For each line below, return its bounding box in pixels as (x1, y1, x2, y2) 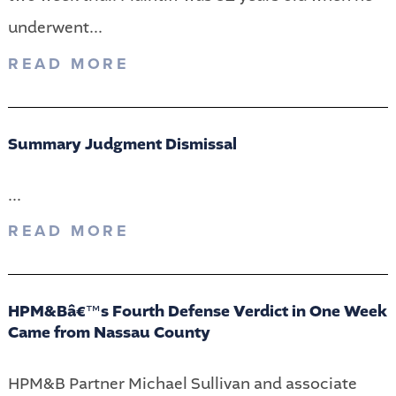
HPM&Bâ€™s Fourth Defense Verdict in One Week (7, 301, 387, 324)
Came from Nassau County (7, 322, 210, 345)
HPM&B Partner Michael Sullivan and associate (7, 372, 357, 394)
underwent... (7, 17, 103, 39)
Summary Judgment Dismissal (7, 133, 237, 156)
